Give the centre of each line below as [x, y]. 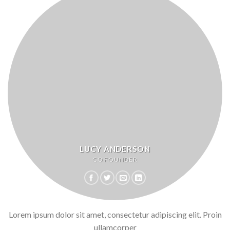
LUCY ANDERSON [115, 149]
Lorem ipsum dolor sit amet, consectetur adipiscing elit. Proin [115, 215]
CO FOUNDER [115, 160]
